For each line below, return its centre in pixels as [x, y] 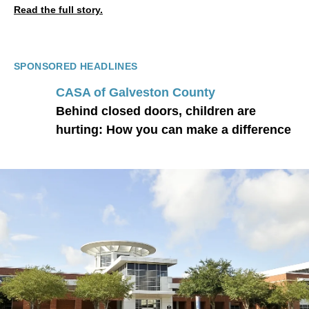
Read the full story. [58, 10]
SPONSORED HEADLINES [76, 67]
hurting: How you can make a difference [173, 129]
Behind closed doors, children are [156, 111]
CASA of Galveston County [136, 92]
